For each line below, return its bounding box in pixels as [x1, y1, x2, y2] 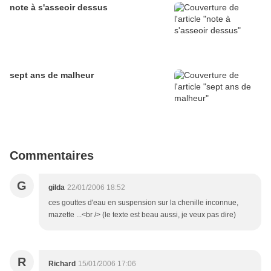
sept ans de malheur [10, 70, 94, 80]
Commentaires [10, 149, 94, 163]
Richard [48, 260, 76, 269]
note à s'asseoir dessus [10, 2, 108, 13]
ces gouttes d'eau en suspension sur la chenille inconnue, [48, 198, 238, 207]
